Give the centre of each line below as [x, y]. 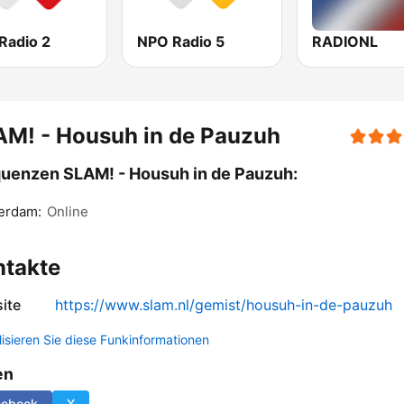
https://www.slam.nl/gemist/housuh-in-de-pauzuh [224, 305]
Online [68, 212]
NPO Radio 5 [181, 42]
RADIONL [344, 42]
